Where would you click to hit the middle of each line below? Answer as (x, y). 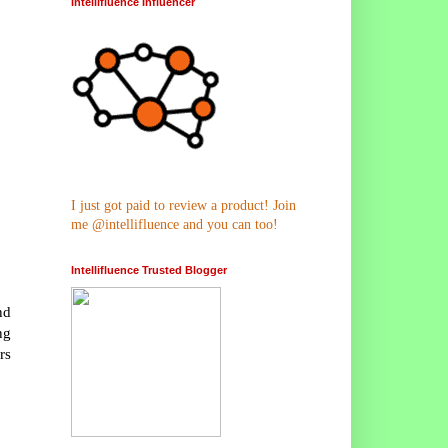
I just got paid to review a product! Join (183, 205)
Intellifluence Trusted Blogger (149, 269)
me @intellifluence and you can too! (174, 224)
